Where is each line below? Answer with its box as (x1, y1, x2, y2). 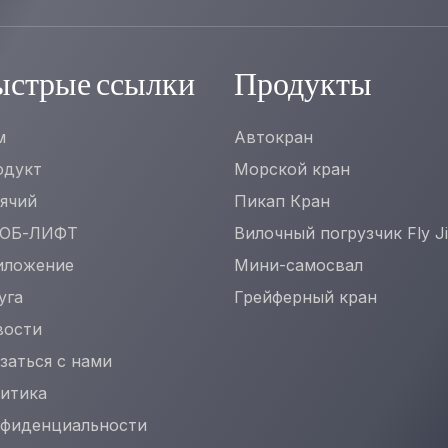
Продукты (234, 64, 372, 110)
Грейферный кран (234, 287, 377, 307)
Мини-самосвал (234, 255, 363, 275)
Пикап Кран (234, 191, 330, 211)
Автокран (234, 127, 313, 147)
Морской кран (234, 159, 350, 179)
